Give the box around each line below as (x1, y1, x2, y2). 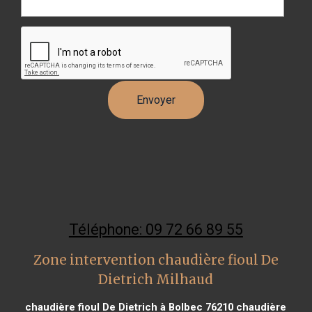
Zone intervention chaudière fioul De (33, 251, 279, 268)
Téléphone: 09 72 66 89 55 (68, 220, 243, 238)
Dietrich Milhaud (98, 271, 214, 288)
